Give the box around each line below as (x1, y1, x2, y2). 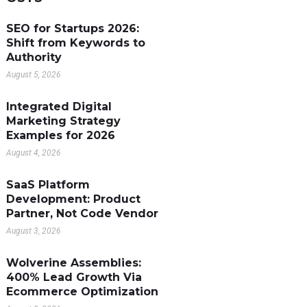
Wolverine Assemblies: (5, 256, 141, 269)
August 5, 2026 (5, 70, 61, 79)
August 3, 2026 (5, 226, 61, 236)
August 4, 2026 (5, 148, 61, 158)
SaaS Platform (5, 178, 90, 191)
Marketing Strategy (5, 114, 121, 127)
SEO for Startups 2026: (5, 22, 139, 35)
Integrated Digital (5, 100, 112, 113)
